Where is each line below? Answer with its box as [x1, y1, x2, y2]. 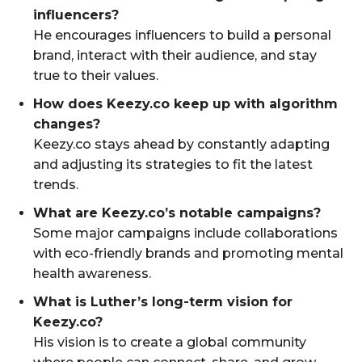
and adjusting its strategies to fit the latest [33, 156, 313, 172]
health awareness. [33, 265, 151, 281]
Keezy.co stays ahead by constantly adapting [33, 136, 330, 152]
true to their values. [33, 67, 158, 83]
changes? [33, 116, 100, 132]
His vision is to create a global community [33, 334, 306, 350]
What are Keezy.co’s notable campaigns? [33, 204, 321, 221]
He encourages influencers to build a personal [33, 27, 331, 43]
